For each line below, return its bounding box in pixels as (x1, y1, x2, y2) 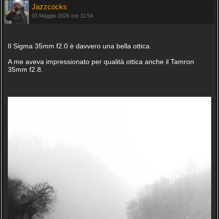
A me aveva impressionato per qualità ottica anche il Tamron (7, 58, 194, 66)
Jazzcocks (31, 2, 67, 11)
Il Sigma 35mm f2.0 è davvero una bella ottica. (7, 42, 152, 50)
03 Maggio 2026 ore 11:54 (31, 13, 93, 19)
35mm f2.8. (7, 66, 43, 73)
